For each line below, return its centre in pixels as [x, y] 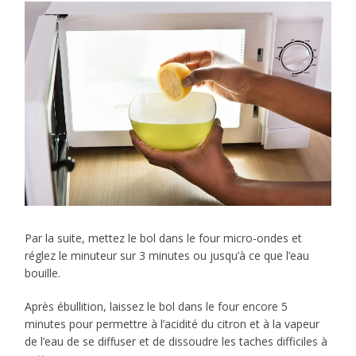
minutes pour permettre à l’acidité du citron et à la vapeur [172, 323]
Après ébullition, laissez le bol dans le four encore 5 [157, 306]
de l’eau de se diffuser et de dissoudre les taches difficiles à [176, 341]
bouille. [43, 273]
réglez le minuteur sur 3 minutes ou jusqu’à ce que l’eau [167, 255]
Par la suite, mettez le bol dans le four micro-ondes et [164, 238]
